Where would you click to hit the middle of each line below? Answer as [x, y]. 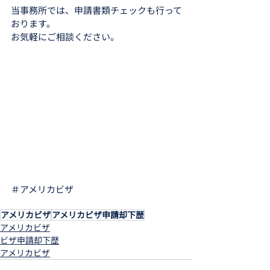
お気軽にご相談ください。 [65, 36]
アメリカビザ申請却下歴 [98, 214]
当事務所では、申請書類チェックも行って [96, 10]
